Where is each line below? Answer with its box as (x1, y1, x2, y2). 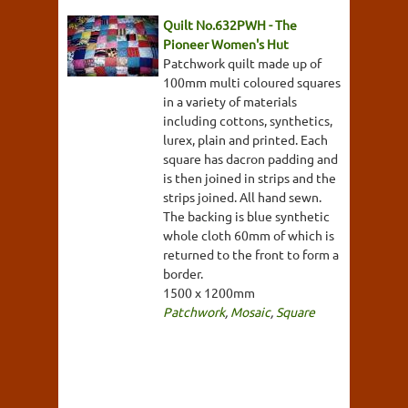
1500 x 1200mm (163, 283, 255, 301)
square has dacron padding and (163, 149, 338, 167)
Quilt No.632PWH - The (163, 15, 297, 33)
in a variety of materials (163, 92, 297, 109)
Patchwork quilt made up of (163, 54, 321, 71)
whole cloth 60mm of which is (163, 226, 334, 243)
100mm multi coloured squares (163, 73, 341, 90)
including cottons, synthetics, (163, 111, 332, 128)
